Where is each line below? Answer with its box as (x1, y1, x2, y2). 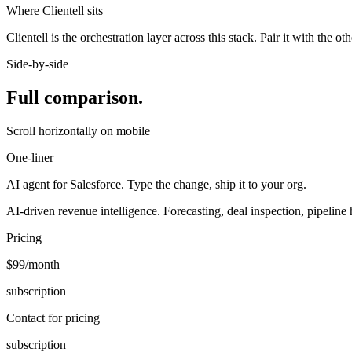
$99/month (6, 257, 60, 271)
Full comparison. (6, 86, 143, 108)
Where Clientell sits (6, 3, 103, 17)
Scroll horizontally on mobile (6, 123, 150, 137)
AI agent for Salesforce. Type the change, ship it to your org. (6, 177, 306, 191)
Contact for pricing (6, 310, 100, 324)
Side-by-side (6, 57, 68, 71)
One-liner (6, 150, 53, 164)
